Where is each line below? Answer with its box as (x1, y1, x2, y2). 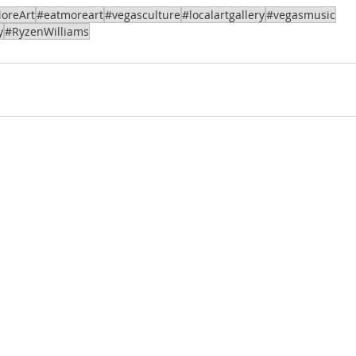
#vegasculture (105, 6, 180, 22)
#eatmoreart (37, 6, 103, 22)
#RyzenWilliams (5, 23, 89, 39)
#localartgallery (182, 6, 265, 22)
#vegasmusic (266, 6, 335, 22)
